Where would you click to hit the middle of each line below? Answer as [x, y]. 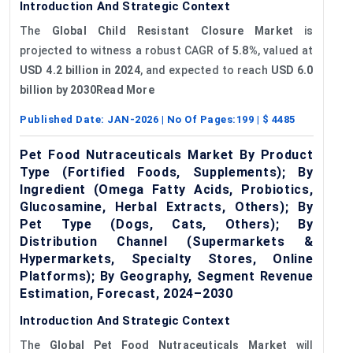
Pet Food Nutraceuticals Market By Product [167, 154]
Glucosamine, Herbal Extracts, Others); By [167, 206]
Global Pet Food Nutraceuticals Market [169, 345]
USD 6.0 [292, 70]
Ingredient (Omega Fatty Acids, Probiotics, [167, 189]
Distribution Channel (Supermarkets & [167, 241]
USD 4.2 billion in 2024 [80, 70]
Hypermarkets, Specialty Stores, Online [167, 258]
